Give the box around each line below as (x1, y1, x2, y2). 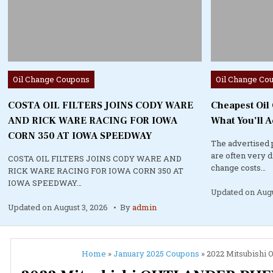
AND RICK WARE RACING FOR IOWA (8, 114, 178, 127)
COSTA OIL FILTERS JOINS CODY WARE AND (8, 152, 182, 164)
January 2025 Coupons (113, 247, 199, 259)
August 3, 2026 (54, 201, 108, 213)
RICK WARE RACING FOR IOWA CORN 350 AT (8, 165, 184, 176)
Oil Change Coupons (13, 73, 90, 85)
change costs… (211, 161, 266, 173)
